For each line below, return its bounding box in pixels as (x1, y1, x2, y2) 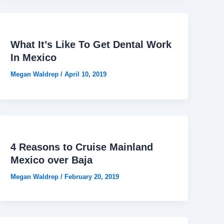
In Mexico (10, 52, 57, 63)
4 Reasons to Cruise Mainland (10, 141, 153, 152)
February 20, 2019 (64, 172, 119, 180)
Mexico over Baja (10, 154, 93, 165)
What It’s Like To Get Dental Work (10, 39, 172, 50)
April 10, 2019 (64, 70, 107, 78)
